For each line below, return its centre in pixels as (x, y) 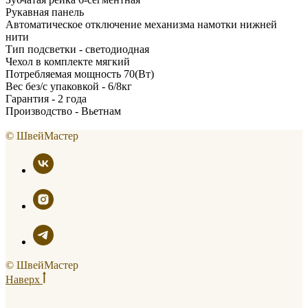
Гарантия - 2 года (46, 98)
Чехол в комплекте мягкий (68, 61)
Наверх (24, 279)
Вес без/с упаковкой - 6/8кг (69, 86)
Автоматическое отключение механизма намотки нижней (141, 24)
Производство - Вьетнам (63, 111)
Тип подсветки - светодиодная (77, 49)
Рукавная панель (45, 12)
